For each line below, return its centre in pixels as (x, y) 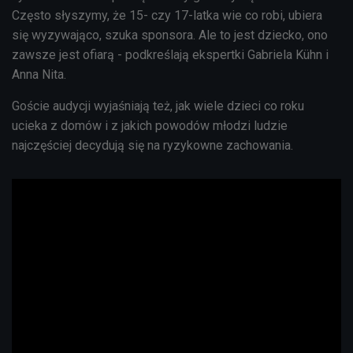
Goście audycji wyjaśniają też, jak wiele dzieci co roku (158, 106)
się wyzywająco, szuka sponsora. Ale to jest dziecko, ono (170, 35)
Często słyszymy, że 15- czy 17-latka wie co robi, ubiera (167, 15)
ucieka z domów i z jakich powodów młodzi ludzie (150, 125)
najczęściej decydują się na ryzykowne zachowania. (152, 145)
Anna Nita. (39, 74)
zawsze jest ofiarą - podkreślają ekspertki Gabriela (154, 54)
